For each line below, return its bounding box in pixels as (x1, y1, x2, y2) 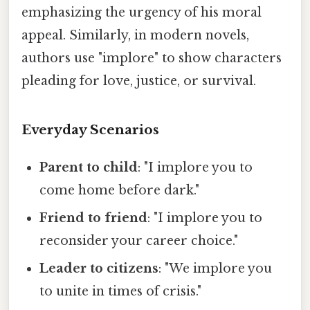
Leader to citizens (39, 260, 159, 276)
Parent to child (39, 159, 138, 175)
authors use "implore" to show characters (21, 51, 282, 66)
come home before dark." (39, 182, 200, 198)
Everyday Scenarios (21, 121, 159, 138)
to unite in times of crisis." (39, 283, 202, 299)
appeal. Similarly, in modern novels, (21, 28, 249, 44)
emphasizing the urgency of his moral (21, 5, 262, 21)
